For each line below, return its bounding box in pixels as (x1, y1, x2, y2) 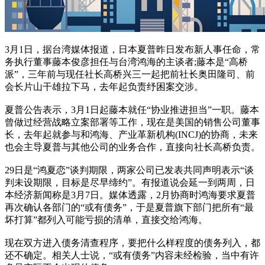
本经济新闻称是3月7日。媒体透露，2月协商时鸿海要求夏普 (5, 190, 256, 201)
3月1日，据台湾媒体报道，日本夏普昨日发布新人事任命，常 (5, 44, 260, 55)
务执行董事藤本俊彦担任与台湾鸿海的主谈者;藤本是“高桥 (5, 57, 248, 67)
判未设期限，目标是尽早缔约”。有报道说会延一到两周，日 (5, 177, 255, 188)
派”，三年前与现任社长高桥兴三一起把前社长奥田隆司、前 (5, 69, 255, 80)
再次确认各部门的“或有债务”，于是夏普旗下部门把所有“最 (5, 202, 254, 213)
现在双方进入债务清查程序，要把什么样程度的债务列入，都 (5, 238, 260, 248)
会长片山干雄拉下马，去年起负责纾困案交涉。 (5, 82, 203, 92)
